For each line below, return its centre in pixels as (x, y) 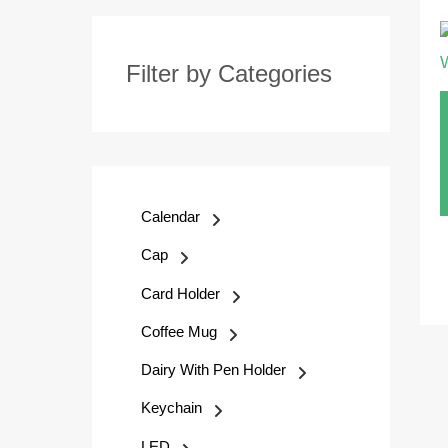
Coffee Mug (179, 331)
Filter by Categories (229, 73)
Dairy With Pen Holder (213, 369)
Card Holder (180, 293)
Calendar (170, 216)
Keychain (171, 408)
